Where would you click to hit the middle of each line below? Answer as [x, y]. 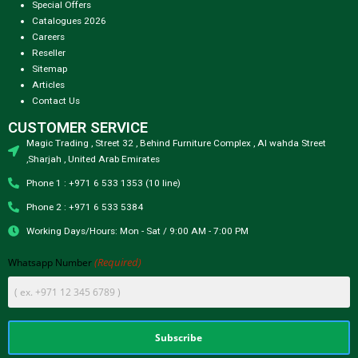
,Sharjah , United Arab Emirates [93, 159]
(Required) [118, 262]
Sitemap [49, 69]
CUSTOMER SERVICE [78, 128]
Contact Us [56, 101]
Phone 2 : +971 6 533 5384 [84, 207]
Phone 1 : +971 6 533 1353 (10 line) [103, 183]
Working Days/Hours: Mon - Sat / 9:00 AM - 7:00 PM [137, 231]
